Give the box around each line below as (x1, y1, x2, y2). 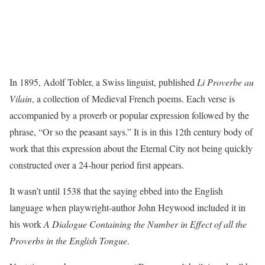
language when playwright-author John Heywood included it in (9, 201, 245, 214)
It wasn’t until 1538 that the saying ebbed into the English (9, 185, 223, 197)
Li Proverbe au (197, 76, 254, 88)
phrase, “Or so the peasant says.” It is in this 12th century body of (9, 125, 253, 138)
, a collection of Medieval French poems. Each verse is (32, 92, 235, 105)
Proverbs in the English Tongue (9, 234, 127, 247)
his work (9, 218, 44, 230)
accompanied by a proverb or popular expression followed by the (9, 109, 249, 121)
